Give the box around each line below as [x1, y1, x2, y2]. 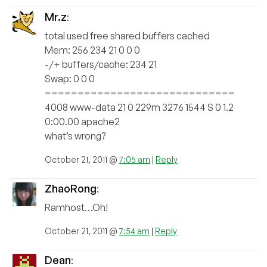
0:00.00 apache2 [45, 116, 120, 128]
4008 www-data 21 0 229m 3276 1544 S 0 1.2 [45, 101, 234, 114]
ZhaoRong [45, 182, 97, 195]
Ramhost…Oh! [45, 201, 108, 214]
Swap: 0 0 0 [45, 73, 95, 85]
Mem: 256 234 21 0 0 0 [45, 44, 140, 57]
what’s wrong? [45, 130, 105, 142]
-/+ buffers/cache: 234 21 [45, 58, 157, 71]
